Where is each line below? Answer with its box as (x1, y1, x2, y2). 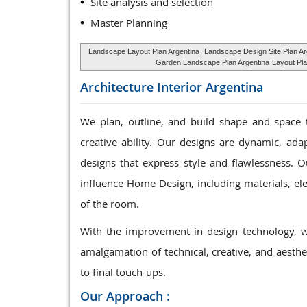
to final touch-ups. (80, 265, 166, 279)
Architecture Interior (80, 79, 206, 95)
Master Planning (90, 16, 167, 29)
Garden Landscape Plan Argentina (156, 58, 269, 66)
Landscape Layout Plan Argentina (88, 47, 199, 56)
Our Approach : (80, 288, 170, 304)
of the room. (80, 197, 139, 210)
